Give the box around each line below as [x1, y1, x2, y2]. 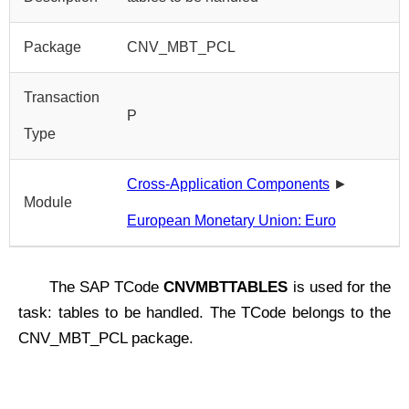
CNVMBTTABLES [163, 278, 288, 296]
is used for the [288, 278, 392, 296]
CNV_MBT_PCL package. [18, 330, 194, 347]
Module [24, 194, 72, 210]
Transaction [24, 89, 100, 105]
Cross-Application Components [127, 176, 330, 192]
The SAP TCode [49, 278, 164, 296]
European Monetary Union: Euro [127, 213, 336, 228]
